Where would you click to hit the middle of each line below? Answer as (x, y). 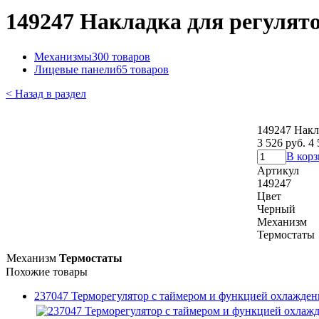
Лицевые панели (75, 69)
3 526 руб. (281, 142)
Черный (276, 209)
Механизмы (63, 56)
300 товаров (121, 56)
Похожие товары (47, 271)
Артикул (278, 170)
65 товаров (142, 69)
